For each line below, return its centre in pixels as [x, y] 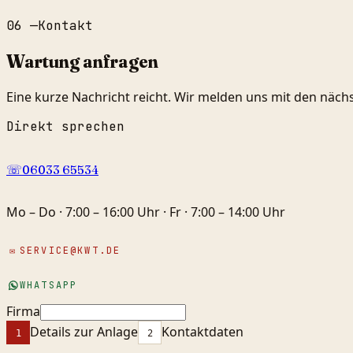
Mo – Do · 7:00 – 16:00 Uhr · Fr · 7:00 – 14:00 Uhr [146, 212]
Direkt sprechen [65, 126]
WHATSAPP [49, 286]
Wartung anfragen [82, 61]
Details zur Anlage [84, 331]
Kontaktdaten [203, 331]
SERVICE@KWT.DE [71, 251]
